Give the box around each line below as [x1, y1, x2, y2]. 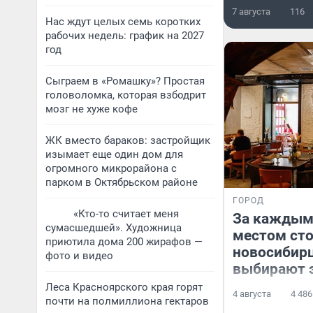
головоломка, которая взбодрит [45, 89, 206, 101]
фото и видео [45, 249, 113, 262]
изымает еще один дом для [45, 148, 183, 161]
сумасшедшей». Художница [45, 221, 182, 234]
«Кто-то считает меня [73, 208, 179, 220]
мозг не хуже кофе [45, 103, 138, 115]
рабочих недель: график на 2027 [45, 29, 204, 42]
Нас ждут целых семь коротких [45, 15, 201, 28]
